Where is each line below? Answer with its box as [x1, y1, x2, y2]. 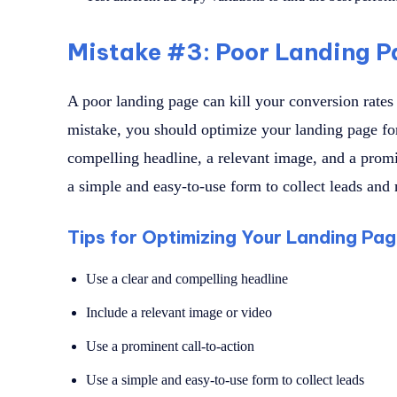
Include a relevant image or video [86, 305, 272, 321]
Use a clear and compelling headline [86, 271, 288, 287]
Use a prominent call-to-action [86, 339, 254, 354]
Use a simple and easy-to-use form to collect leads [86, 372, 364, 388]
